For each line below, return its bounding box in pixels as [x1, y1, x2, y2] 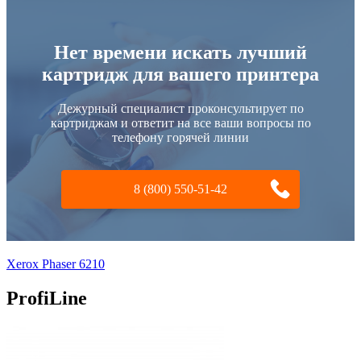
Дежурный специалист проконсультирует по [57, 101, 304, 115]
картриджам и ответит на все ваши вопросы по [50, 115, 311, 130]
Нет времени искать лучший [54, 41, 307, 63]
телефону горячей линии [112, 130, 249, 144]
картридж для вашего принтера [42, 63, 319, 85]
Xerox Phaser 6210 [6, 256, 105, 271]
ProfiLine [6, 287, 87, 309]
